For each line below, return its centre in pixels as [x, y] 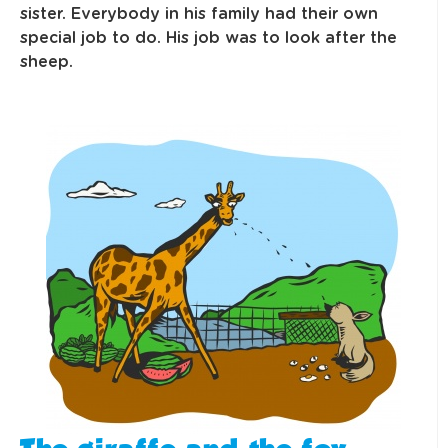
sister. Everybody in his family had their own [199, 14]
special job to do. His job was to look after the [208, 38]
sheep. [46, 62]
